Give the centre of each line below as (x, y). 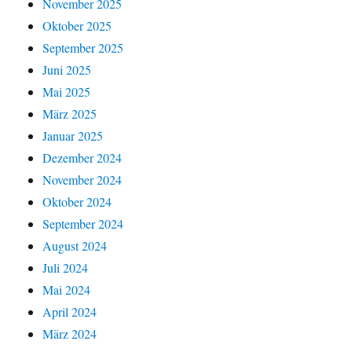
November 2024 (82, 179)
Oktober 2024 (77, 201)
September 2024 (83, 223)
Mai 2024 (67, 289)
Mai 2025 (67, 91)
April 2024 (70, 311)
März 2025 (70, 113)
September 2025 (83, 47)
